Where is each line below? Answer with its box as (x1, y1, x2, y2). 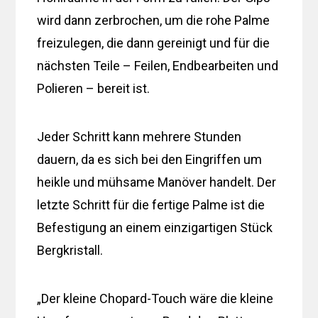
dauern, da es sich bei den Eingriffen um (37, 151, 263, 167)
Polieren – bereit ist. (37, 80, 150, 96)
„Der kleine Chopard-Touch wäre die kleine (37, 290, 274, 306)
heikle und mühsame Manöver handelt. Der (37, 174, 277, 190)
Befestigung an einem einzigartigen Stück (37, 219, 273, 235)
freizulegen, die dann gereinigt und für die (37, 35, 270, 50)
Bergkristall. (37, 242, 104, 258)
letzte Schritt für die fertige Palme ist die (37, 197, 265, 212)
